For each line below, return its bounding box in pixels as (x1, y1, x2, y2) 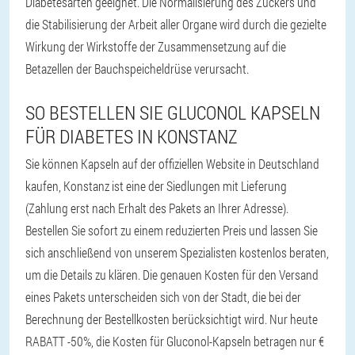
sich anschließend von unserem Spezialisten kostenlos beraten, (25, 244, 329, 261)
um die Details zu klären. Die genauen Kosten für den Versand (25, 266, 319, 283)
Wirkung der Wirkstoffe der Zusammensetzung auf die (25, 38, 286, 55)
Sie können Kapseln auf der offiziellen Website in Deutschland (25, 155, 319, 172)
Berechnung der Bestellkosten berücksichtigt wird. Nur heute (25, 311, 318, 327)
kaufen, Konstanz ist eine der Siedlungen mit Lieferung (25, 177, 287, 194)
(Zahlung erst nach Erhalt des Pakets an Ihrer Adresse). (25, 200, 288, 216)
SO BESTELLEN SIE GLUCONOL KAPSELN (25, 100, 320, 125)
